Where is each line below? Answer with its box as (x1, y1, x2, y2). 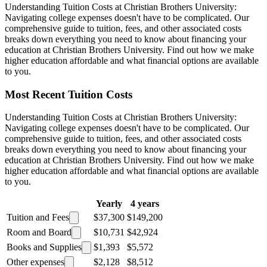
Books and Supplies (7, 242, 82, 253)
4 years (131, 198, 159, 209)
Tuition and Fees (7, 212, 69, 223)
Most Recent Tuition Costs (5, 88, 132, 101)
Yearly (96, 198, 122, 209)
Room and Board (7, 227, 72, 238)
